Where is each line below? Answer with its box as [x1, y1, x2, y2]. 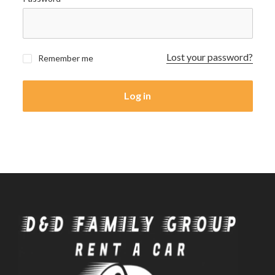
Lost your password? [166, 51, 253, 63]
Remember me [36, 53, 93, 64]
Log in [124, 90, 151, 102]
